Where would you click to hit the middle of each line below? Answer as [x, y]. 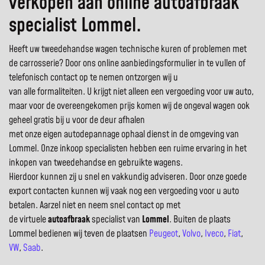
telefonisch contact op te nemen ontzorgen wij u [93, 78]
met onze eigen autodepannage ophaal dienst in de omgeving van [124, 135]
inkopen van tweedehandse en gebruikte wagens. [96, 163]
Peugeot [164, 234]
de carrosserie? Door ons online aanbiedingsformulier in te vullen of [127, 64]
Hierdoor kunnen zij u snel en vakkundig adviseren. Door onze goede [128, 177]
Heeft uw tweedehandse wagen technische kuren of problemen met [128, 49]
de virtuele [28, 220]
